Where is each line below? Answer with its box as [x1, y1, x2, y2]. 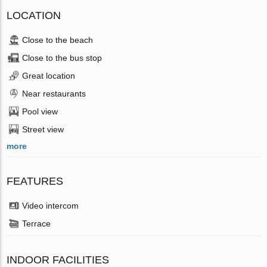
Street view [22, 125, 64, 135]
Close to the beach [22, 35, 94, 45]
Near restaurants [22, 89, 86, 99]
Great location [22, 71, 76, 81]
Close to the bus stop [22, 53, 103, 63]
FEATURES [7, 175, 64, 188]
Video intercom [22, 201, 79, 211]
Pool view [22, 107, 58, 117]
